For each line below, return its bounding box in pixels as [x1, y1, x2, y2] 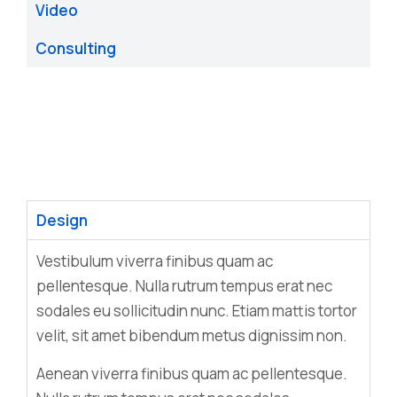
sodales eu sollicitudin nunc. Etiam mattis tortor [36, 300, 357, 321]
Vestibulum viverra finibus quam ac [36, 251, 273, 271]
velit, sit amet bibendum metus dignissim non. [36, 325, 347, 346]
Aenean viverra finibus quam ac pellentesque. [36, 363, 347, 384]
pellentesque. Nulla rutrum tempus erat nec [36, 276, 332, 296]
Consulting [35, 38, 116, 58]
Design [36, 210, 88, 230]
